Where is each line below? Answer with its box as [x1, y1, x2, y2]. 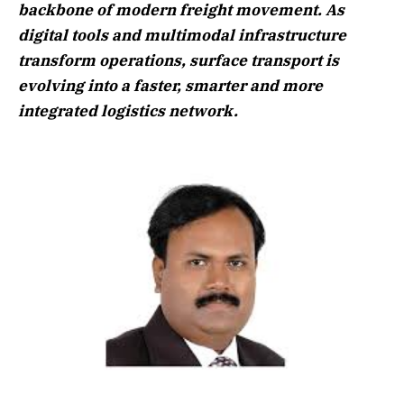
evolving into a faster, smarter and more [18, 76, 323, 96]
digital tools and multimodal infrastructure [18, 25, 346, 46]
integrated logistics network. [18, 101, 238, 122]
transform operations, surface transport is [18, 50, 339, 71]
